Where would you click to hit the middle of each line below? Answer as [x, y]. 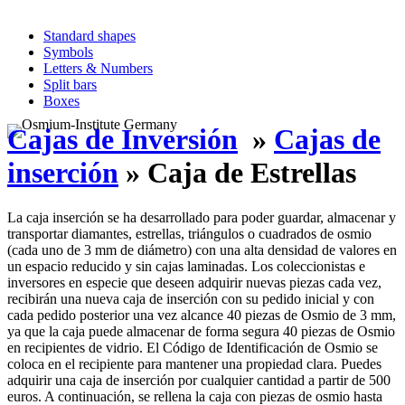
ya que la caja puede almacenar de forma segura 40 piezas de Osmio [201, 331]
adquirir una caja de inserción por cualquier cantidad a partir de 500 [199, 380]
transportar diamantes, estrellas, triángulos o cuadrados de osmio [189, 233]
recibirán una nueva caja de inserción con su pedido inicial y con [191, 298]
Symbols [68, 52]
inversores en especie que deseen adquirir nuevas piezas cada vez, [194, 282]
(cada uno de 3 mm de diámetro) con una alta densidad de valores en [202, 250]
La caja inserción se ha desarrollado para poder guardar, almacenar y [202, 217]
